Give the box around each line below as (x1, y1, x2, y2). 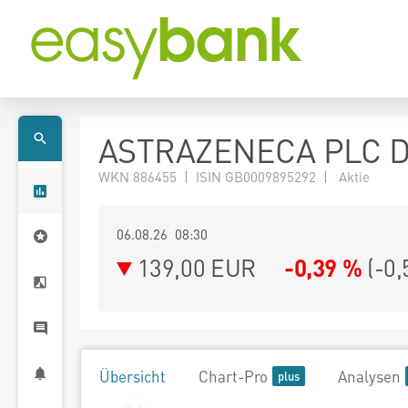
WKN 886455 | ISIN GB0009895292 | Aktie (98, 168, 370, 186)
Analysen (338, 366, 401, 386)
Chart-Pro (199, 366, 268, 386)
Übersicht (99, 366, 166, 386)
